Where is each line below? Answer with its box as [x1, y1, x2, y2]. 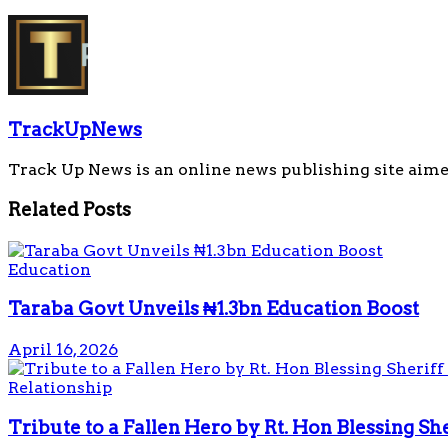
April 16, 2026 [8, 340, 118, 360]
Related [8, 197, 79, 221]
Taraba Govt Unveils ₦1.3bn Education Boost [8, 297, 419, 321]
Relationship [8, 378, 112, 398]
